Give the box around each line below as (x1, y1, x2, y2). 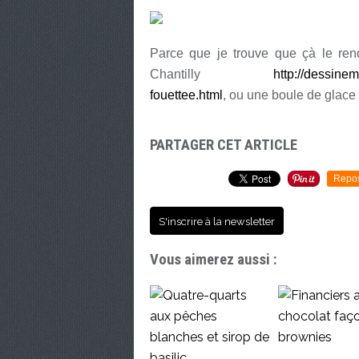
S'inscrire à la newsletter (159, 215, 275, 228)
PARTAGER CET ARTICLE (150, 136, 297, 154)
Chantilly (150, 67, 273, 81)
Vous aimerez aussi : (150, 251, 277, 269)
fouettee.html (150, 88, 223, 102)
